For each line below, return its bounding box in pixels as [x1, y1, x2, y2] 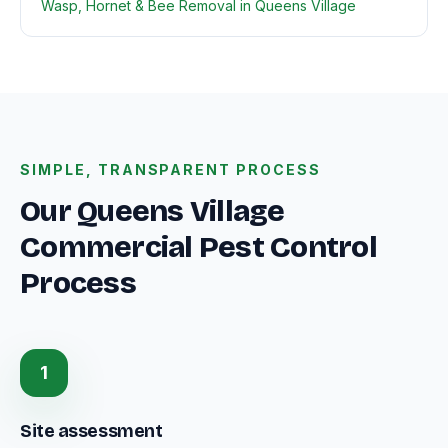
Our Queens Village [20, 193, 285, 229]
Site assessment [20, 420, 163, 442]
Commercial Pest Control [20, 229, 377, 265]
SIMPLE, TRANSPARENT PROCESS [20, 161, 321, 178]
